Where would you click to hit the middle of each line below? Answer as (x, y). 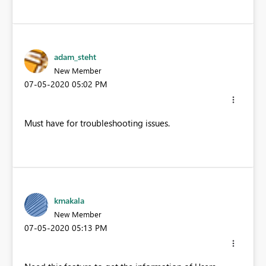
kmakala (69, 200)
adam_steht (75, 56)
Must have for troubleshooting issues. (97, 123)
